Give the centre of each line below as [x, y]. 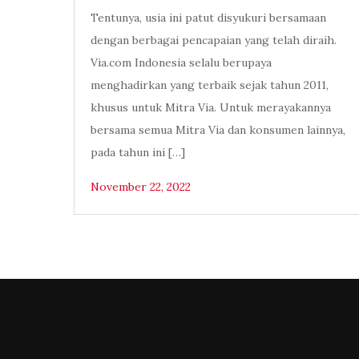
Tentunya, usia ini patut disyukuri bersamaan [208, 18]
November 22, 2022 [141, 187]
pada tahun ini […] [138, 153]
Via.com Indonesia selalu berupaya [181, 63]
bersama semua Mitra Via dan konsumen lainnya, [218, 130]
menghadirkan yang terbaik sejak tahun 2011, [210, 85]
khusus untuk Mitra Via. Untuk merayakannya [211, 108]
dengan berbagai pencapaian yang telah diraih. [214, 40]
